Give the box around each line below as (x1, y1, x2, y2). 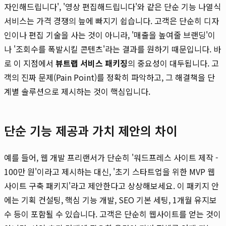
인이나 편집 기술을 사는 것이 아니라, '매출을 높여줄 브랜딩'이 (4, 28, 215, 41)
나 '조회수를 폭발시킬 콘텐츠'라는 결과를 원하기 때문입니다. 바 (4, 42, 221, 55)
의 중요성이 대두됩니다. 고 (128, 56, 219, 69)
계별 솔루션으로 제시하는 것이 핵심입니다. (4, 85, 150, 97)
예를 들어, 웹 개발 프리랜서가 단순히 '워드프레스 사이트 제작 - (4, 151, 218, 163)
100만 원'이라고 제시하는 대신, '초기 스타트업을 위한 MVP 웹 (4, 165, 215, 178)
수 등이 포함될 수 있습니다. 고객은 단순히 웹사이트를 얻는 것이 (4, 207, 221, 220)
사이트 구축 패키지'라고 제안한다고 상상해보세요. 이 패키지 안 (4, 179, 219, 192)
